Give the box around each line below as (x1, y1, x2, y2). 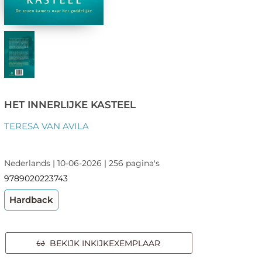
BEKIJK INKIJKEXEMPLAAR (45, 237, 161, 249)
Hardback (9, 194, 53, 205)
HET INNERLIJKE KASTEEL (4, 98, 136, 111)
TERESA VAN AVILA (4, 120, 89, 132)
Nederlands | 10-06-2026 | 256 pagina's (4, 157, 160, 168)
